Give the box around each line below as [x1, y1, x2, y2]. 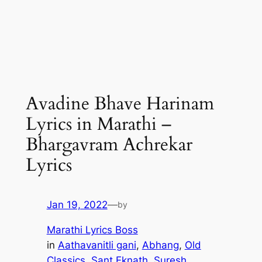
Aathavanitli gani [57, 239, 136, 251]
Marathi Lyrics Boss [46, 224, 138, 236]
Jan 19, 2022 [46, 199, 108, 211]
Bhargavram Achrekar [25, 132, 192, 157]
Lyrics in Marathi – [25, 111, 171, 136]
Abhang [142, 239, 179, 251]
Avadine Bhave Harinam [25, 91, 214, 116]
